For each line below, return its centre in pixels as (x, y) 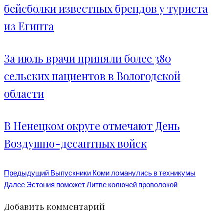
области (24, 94)
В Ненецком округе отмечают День (92, 126)
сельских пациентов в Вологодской (92, 76)
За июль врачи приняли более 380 (88, 58)
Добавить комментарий (55, 206)
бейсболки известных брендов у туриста (106, 9)
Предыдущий (26, 173)
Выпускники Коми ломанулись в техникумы (122, 173)
